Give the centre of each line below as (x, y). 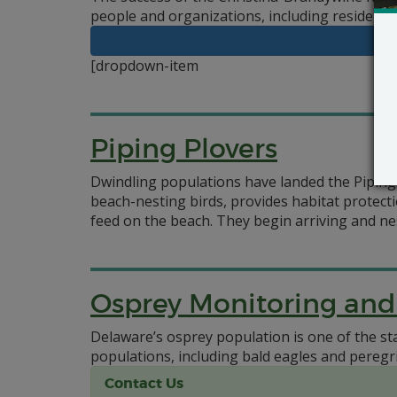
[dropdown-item (144, 66)
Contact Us (144, 383)
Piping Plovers (184, 148)
